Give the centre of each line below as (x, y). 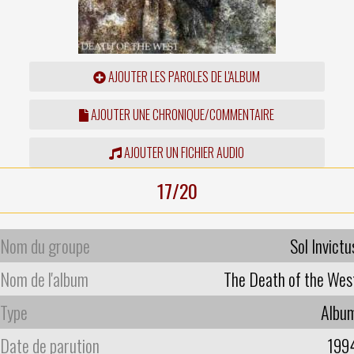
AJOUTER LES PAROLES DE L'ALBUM (183, 76)
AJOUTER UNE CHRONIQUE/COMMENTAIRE (182, 114)
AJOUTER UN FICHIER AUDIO (183, 152)
